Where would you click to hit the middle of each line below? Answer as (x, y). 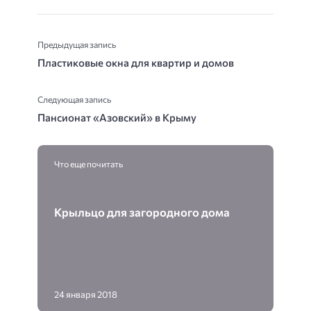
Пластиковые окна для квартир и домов (136, 63)
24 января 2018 (86, 295)
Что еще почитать (89, 164)
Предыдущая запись (77, 45)
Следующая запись (74, 100)
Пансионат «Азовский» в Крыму (117, 118)
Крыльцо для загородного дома (142, 212)
